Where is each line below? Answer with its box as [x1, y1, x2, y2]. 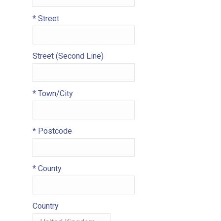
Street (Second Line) [33, 51, 104, 61]
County [38, 164, 62, 173]
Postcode [38, 126, 72, 136]
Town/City [38, 89, 73, 98]
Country [33, 201, 59, 211]
